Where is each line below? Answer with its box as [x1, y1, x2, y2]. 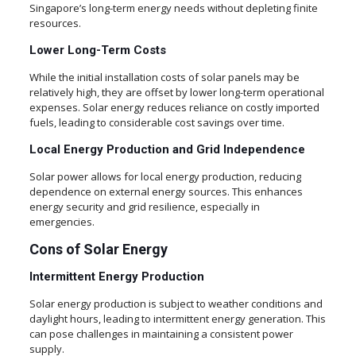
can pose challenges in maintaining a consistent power [29, 327, 293, 341]
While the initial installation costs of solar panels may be [29, 70, 300, 84]
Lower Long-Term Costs [29, 43, 166, 57]
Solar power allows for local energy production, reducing [29, 169, 301, 184]
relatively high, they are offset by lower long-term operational [29, 85, 324, 99]
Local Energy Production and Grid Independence [29, 142, 305, 157]
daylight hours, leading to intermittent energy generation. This [29, 311, 326, 326]
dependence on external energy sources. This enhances [29, 184, 303, 199]
